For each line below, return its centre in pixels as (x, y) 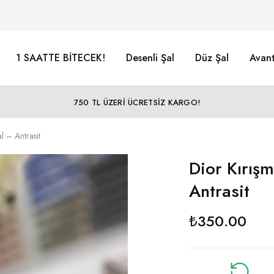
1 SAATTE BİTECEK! (61, 58)
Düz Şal (212, 58)
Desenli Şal (150, 58)
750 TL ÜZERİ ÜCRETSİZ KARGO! (137, 102)
